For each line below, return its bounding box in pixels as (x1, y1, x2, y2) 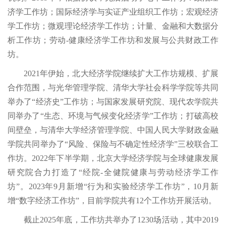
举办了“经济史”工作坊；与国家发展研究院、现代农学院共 (8, 97, 218, 106)
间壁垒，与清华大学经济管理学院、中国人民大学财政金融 (8, 126, 218, 135)
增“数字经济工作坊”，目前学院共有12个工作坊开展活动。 (8, 196, 216, 205)
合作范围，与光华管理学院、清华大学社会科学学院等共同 (8, 83, 218, 92)
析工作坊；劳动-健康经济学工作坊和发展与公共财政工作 (8, 36, 218, 45)
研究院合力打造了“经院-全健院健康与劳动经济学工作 (8, 168, 218, 177)
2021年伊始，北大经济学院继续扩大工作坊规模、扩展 (24, 69, 218, 78)
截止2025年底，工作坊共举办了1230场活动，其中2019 (24, 215, 218, 224)
